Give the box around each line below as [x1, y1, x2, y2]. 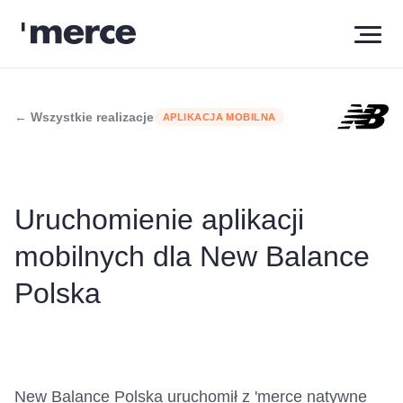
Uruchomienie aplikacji [14, 203, 304, 236]
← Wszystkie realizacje [14, 110, 154, 124]
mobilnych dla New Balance [14, 240, 370, 273]
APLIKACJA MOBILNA [163, 112, 276, 122]
